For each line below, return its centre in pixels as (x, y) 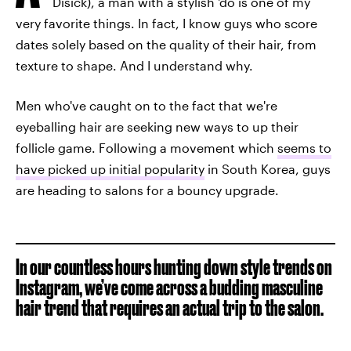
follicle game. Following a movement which (147, 148)
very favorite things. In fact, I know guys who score (166, 23)
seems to (304, 148)
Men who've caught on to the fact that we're (147, 105)
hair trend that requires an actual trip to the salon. (170, 308)
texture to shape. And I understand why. (134, 65)
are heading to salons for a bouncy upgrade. (147, 190)
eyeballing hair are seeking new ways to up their (157, 127)
